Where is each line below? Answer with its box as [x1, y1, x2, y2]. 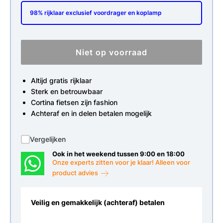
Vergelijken [30, 135, 66, 144]
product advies [52, 168, 100, 177]
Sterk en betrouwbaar [31, 87, 103, 96]
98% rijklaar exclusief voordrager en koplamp [30, 9, 162, 17]
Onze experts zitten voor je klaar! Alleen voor [52, 158, 191, 167]
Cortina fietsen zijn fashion [31, 98, 117, 107]
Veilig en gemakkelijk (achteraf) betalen [31, 198, 165, 207]
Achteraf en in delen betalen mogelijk [31, 109, 152, 118]
